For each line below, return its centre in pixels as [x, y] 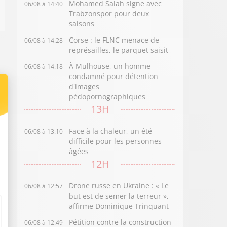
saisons [82, 24]
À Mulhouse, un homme [110, 66]
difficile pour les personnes [116, 141]
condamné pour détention [114, 76]
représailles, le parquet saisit [119, 50]
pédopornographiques [107, 97]
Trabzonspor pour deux [109, 13]
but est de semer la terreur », [119, 196]
